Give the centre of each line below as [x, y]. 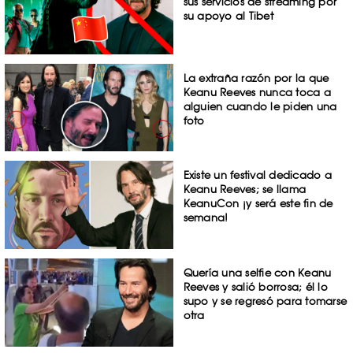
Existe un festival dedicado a [257, 175]
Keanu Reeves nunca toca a [257, 92]
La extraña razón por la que [256, 78]
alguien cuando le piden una [260, 106]
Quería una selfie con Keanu [257, 273]
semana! [206, 218]
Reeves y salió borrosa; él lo [255, 287]
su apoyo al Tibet [228, 16]
